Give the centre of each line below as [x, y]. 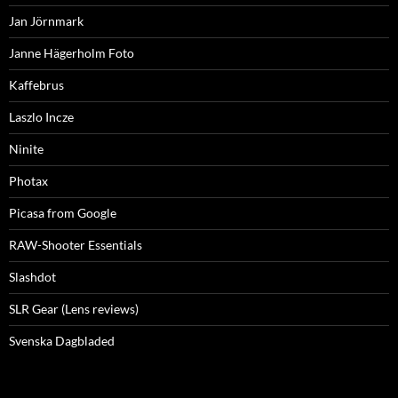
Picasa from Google [63, 213]
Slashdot [32, 277]
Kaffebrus [36, 85]
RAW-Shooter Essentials [76, 245]
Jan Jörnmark [46, 21]
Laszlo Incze [41, 117]
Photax [28, 181]
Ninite [26, 149]
